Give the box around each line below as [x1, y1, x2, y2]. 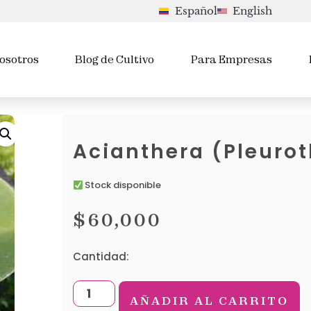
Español [174, 4, 217, 17]
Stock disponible [83, 178, 162, 192]
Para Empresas [191, 53, 273, 67]
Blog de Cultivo [75, 53, 155, 67]
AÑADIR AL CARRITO [130, 294, 289, 308]
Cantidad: [72, 249, 132, 264]
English [233, 4, 272, 17]
